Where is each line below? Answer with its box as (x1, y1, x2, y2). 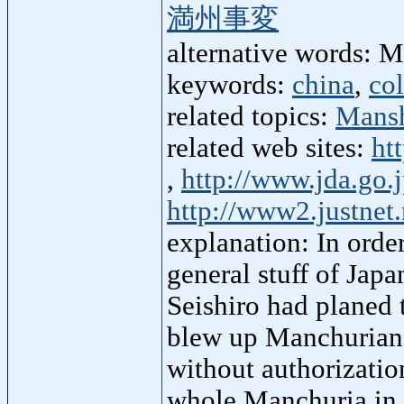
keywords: (167, 69, 292, 101)
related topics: (167, 101, 335, 133)
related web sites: (167, 133, 372, 164)
